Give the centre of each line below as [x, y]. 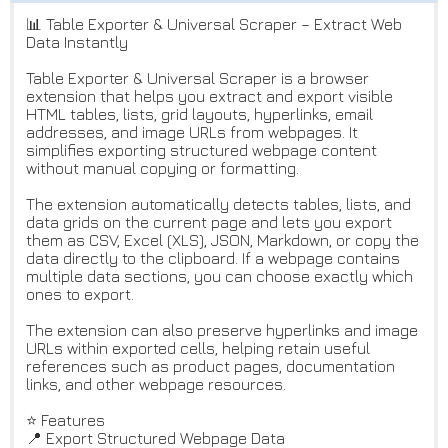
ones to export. [80, 294]
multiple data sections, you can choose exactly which [219, 276]
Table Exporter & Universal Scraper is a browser [197, 78]
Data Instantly [77, 42]
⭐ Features [65, 420]
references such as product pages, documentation [210, 366]
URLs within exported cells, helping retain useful [198, 348]
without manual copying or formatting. [162, 168]
